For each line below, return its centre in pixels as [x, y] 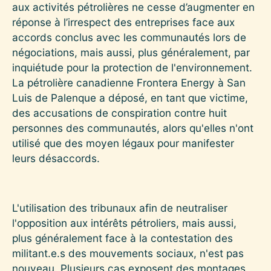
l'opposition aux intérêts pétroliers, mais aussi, [124, 223]
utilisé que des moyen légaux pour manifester [123, 143]
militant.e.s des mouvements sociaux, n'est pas [128, 253]
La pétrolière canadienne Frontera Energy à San [129, 82]
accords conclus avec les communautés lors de [129, 37]
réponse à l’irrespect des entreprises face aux [123, 22]
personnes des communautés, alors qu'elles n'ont [133, 128]
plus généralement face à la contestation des [122, 238]
